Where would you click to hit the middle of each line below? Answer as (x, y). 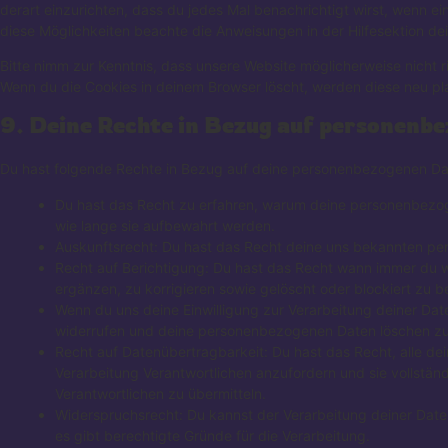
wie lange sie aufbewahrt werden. (165, 225)
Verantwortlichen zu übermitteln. (160, 393)
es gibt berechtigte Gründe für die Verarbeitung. (212, 435)
